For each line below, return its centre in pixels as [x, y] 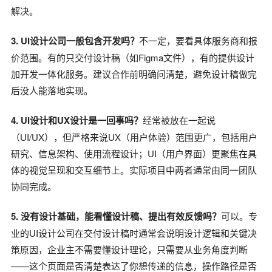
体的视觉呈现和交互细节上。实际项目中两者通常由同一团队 [134, 169]
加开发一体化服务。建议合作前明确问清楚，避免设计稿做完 [134, 73]
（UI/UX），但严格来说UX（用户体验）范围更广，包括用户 [134, 137]
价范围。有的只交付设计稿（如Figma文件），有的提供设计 [133, 57]
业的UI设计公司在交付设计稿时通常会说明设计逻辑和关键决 [134, 233]
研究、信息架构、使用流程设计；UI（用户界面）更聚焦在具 [134, 153]
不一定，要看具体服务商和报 [198, 40]
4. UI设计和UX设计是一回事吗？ [77, 120]
